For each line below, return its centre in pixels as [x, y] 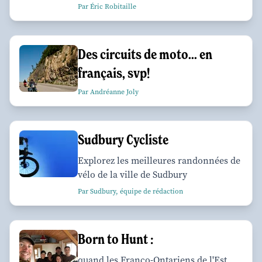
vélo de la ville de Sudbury [132, 175]
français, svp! [114, 73]
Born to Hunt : [116, 239]
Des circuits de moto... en [145, 54]
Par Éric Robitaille [107, 7]
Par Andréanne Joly [108, 92]
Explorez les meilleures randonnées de [159, 161]
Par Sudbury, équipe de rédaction [130, 192]
